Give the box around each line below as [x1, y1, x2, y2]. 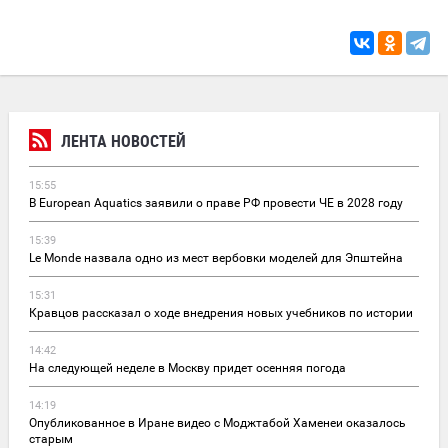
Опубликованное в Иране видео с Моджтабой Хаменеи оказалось [29, 415, 406, 430]
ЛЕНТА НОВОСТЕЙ [61, 129, 186, 152]
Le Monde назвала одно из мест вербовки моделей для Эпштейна [29, 250, 403, 265]
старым [29, 431, 73, 446]
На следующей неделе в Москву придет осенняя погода [29, 360, 346, 375]
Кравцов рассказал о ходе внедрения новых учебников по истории [29, 305, 413, 320]
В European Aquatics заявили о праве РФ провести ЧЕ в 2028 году [29, 195, 403, 210]
